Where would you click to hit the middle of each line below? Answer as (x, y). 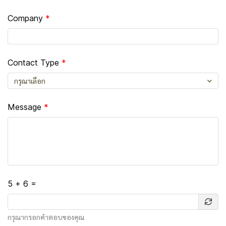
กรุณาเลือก (30, 81)
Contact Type (33, 63)
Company (25, 18)
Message (24, 107)
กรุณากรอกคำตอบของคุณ (46, 217)
